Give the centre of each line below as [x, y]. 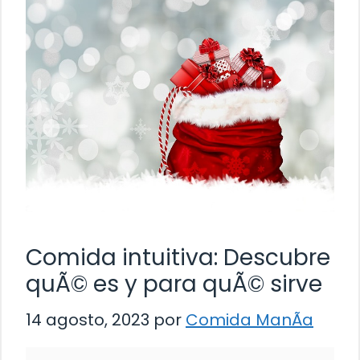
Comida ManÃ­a [250, 320]
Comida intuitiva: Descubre [178, 258]
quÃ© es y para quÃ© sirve [174, 284]
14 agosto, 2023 [88, 320]
